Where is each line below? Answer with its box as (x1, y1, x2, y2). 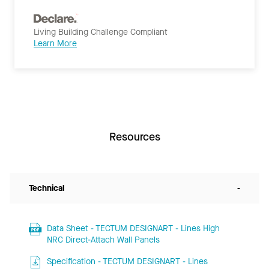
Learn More (34, 37, 77, 49)
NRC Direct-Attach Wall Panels (46, 234, 160, 246)
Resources (109, 129, 160, 144)
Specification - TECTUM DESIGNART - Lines (46, 255, 208, 267)
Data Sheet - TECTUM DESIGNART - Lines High (46, 222, 220, 234)
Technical (29, 182, 64, 194)
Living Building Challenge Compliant (34, 26, 168, 38)
